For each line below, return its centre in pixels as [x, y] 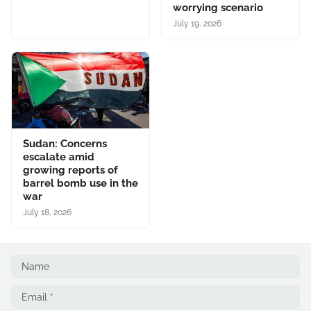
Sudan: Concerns [65, 143]
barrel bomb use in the [81, 183]
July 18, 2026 [47, 212]
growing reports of [70, 170]
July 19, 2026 [197, 23]
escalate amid [59, 157]
